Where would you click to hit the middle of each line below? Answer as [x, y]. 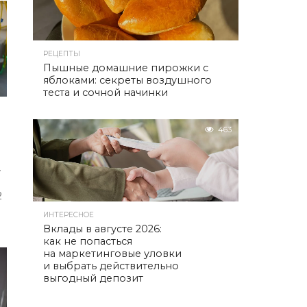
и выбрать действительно [111, 266]
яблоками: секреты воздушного [127, 80]
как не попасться [88, 241]
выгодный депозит [93, 278]
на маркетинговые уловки [112, 254]
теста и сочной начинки [106, 93]
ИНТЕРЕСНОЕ [69, 215]
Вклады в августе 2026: [102, 229]
